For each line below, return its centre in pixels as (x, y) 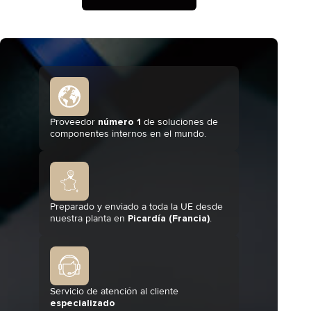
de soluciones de (179, 122)
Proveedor (74, 122)
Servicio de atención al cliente (114, 291)
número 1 (119, 122)
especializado (83, 303)
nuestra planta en (89, 218)
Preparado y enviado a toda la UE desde (136, 207)
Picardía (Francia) (169, 218)
